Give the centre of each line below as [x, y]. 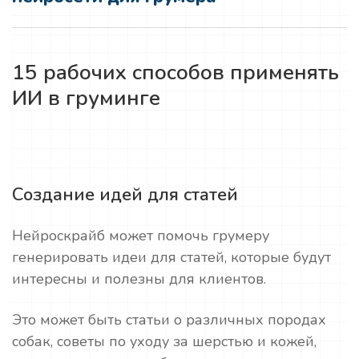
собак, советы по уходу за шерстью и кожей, [164, 341]
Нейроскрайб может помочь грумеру [141, 236]
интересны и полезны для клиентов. [139, 279]
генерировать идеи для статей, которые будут [171, 257]
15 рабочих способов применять [175, 73]
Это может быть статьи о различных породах [169, 320]
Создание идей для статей [125, 195]
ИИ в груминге [86, 98]
